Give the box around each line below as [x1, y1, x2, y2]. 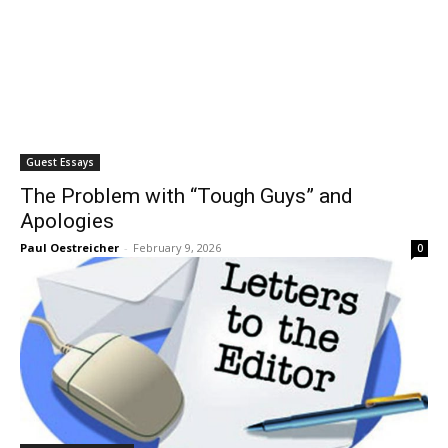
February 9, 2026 [133, 240, 221, 255]
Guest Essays [26, 155, 94, 169]
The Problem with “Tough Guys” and [20, 184, 353, 208]
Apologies [20, 209, 114, 233]
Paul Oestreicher [20, 240, 119, 255]
